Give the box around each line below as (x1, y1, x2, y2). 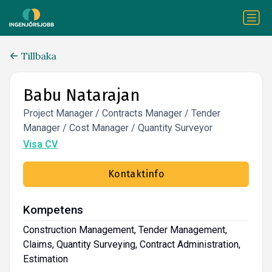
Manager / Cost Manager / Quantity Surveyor (22, 121, 212, 134)
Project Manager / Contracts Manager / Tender (22, 107, 220, 119)
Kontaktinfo (107, 168, 165, 180)
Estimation (22, 253, 68, 265)
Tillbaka (21, 50, 56, 63)
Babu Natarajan (22, 85, 140, 105)
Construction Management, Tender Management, (22, 223, 227, 236)
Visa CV (22, 138, 58, 150)
